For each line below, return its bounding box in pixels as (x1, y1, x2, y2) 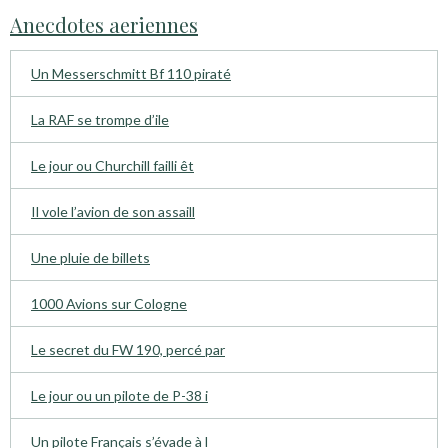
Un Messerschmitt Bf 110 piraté (31, 65, 231, 83)
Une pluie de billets (31, 249, 150, 267)
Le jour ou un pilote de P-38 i (31, 387, 208, 405)
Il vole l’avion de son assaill (31, 203, 195, 221)
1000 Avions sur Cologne (31, 295, 187, 313)
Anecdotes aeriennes (10, 11, 198, 39)
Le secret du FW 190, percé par (31, 341, 225, 359)
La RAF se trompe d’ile (31, 111, 169, 129)
